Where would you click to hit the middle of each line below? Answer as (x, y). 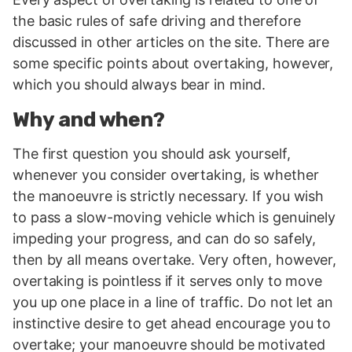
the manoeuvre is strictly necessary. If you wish (169, 196)
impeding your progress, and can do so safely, (164, 238)
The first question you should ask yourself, (152, 153)
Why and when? (89, 120)
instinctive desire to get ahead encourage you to (172, 323)
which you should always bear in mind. (139, 84)
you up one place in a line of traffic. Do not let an (173, 302)
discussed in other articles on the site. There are (171, 42)
